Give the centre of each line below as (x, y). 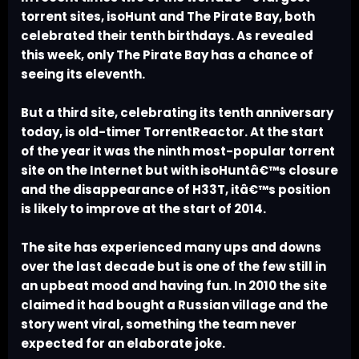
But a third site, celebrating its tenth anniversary (177, 113)
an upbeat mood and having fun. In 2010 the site (174, 286)
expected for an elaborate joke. (123, 344)
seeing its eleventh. (83, 75)
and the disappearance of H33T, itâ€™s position (175, 190)
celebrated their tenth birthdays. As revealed (167, 36)
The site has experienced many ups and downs (171, 248)
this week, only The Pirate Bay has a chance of (167, 55)
